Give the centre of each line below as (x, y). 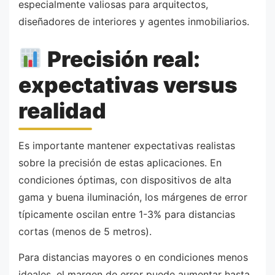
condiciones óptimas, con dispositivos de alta (125, 180)
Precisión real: (121, 59)
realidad (62, 110)
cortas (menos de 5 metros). (85, 231)
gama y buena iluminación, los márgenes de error (133, 197)
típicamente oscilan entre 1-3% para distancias (127, 214)
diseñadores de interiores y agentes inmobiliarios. (134, 21)
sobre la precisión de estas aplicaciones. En (120, 162)
